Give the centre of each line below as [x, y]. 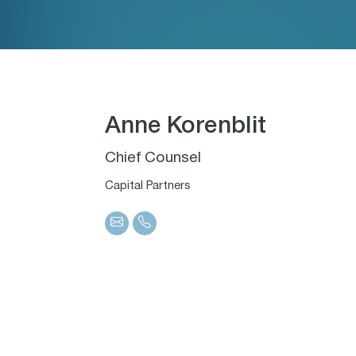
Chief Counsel [153, 159]
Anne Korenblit [186, 127]
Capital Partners [148, 187]
